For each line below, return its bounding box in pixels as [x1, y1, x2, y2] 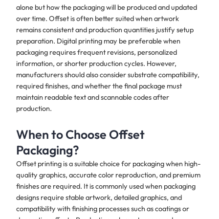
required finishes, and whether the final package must [16, 81, 182, 90]
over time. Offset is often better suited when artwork [16, 13, 179, 23]
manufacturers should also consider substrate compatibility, [16, 69, 199, 79]
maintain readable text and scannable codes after [16, 92, 169, 102]
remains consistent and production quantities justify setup [16, 24, 194, 34]
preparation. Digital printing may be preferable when [16, 36, 180, 45]
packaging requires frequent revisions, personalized [16, 47, 177, 57]
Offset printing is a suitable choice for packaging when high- [16, 158, 201, 168]
